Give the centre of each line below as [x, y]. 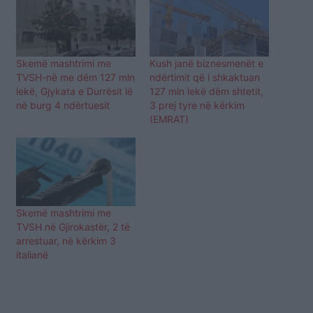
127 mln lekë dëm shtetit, [206, 91]
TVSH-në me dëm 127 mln [75, 77]
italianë [32, 254]
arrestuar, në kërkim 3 [66, 240]
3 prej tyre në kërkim [197, 105]
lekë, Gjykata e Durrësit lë [74, 91]
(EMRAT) [169, 119]
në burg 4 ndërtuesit [63, 105]
